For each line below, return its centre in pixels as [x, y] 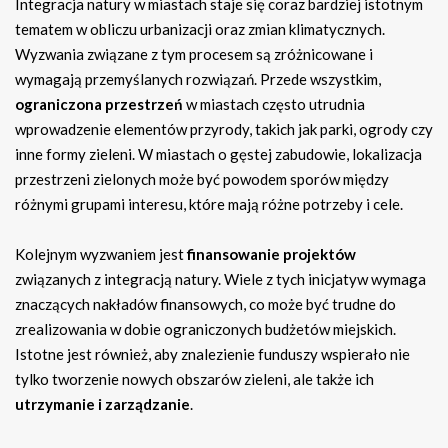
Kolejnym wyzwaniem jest [101, 254]
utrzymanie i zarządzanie [102, 404]
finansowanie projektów [271, 254]
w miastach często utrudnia [274, 104]
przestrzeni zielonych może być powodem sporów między [202, 179]
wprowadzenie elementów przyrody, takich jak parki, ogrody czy [224, 129]
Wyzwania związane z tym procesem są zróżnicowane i [194, 54]
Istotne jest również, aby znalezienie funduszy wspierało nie [212, 354]
